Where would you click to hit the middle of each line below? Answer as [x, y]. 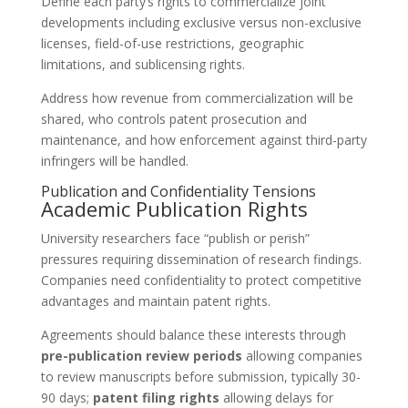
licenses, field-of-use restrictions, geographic [172, 43]
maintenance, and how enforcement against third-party [204, 140]
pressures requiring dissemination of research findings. [201, 259]
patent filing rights [156, 398]
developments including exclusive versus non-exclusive [201, 22]
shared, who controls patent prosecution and [173, 119]
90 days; [66, 398]
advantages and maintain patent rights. [155, 301]
